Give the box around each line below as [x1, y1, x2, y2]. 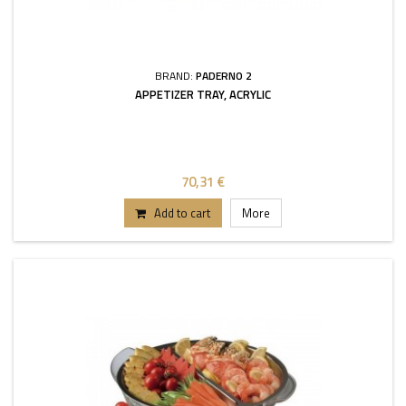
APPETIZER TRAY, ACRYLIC [135, 85, 271, 103]
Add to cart [154, 204, 210, 222]
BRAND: [154, 67, 196, 84]
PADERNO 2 [195, 67, 252, 84]
